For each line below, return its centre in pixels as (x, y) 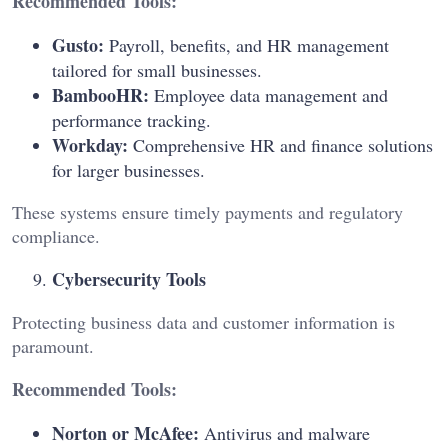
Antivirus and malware (284, 433)
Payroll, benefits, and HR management (246, 45)
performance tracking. (131, 120)
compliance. (56, 236)
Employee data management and (268, 95)
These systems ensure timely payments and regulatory (207, 212)
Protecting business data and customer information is (203, 322)
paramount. (53, 346)
